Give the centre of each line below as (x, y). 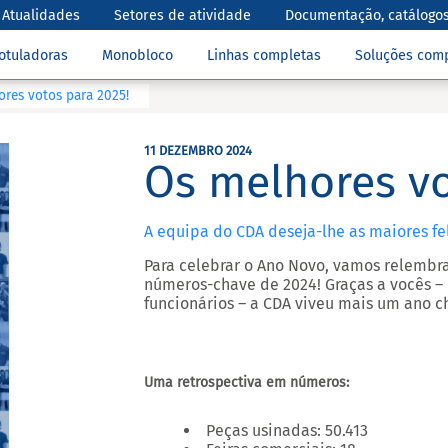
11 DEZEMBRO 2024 (198, 150)
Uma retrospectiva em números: (246, 382)
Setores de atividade (183, 15)
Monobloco (137, 55)
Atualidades (41, 15)
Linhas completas (264, 55)
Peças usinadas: (263, 430)
